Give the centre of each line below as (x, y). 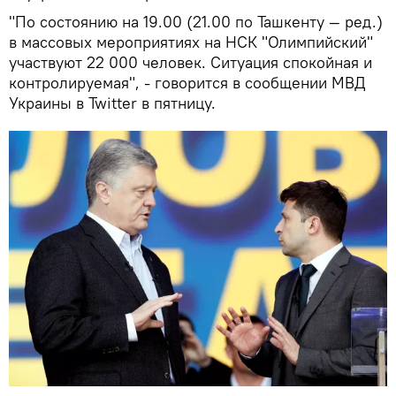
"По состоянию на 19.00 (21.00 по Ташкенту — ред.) (196, 21)
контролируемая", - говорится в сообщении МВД (187, 82)
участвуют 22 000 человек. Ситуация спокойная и (190, 62)
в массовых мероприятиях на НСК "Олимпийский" (191, 42)
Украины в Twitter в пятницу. (112, 103)
